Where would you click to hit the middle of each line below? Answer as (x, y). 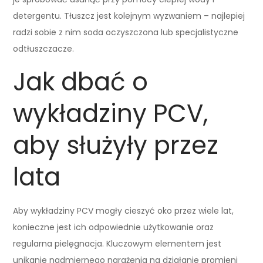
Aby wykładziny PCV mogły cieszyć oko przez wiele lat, (124, 210)
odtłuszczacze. (44, 48)
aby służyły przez (116, 145)
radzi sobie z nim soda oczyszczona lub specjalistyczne (126, 32)
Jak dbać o (81, 82)
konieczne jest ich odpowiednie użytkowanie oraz (114, 227)
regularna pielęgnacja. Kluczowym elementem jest (117, 243)
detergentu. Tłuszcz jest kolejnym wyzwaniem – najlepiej (129, 16)
